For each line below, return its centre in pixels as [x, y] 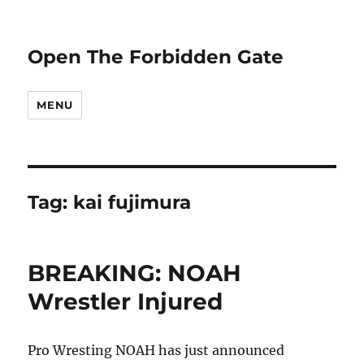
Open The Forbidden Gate [156, 57]
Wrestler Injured [126, 301]
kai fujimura [132, 202]
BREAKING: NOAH [135, 273]
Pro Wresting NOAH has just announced [156, 350]
